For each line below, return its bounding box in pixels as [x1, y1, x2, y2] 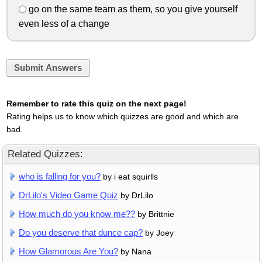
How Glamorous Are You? [19, 246, 119, 256]
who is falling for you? [19, 171, 101, 181]
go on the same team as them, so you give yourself [26, 4, 237, 14]
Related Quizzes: [8, 149, 83, 160]
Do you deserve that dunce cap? [19, 227, 143, 237]
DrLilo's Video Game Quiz [19, 189, 119, 200]
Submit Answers [13, 63, 82, 73]
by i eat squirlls [101, 171, 158, 181]
